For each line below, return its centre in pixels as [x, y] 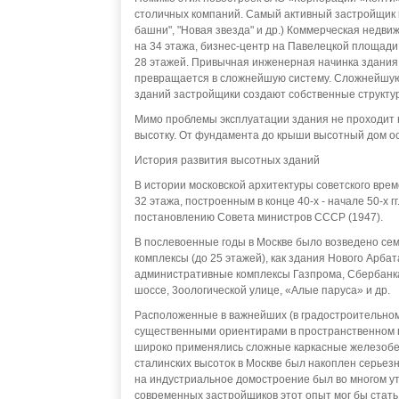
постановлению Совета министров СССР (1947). [258, 217]
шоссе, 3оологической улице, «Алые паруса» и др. [262, 290]
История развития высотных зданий [227, 160]
